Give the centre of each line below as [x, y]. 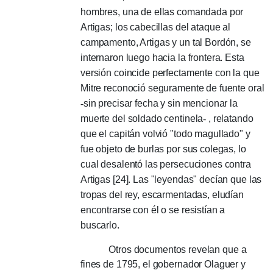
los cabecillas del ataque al [173, 27]
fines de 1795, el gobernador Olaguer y [163, 264]
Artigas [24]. [107, 179]
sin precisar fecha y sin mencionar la [160, 103]
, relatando [231, 119]
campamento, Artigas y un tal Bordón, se [166, 42]
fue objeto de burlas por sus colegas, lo [163, 149]
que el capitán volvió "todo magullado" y [165, 134]
